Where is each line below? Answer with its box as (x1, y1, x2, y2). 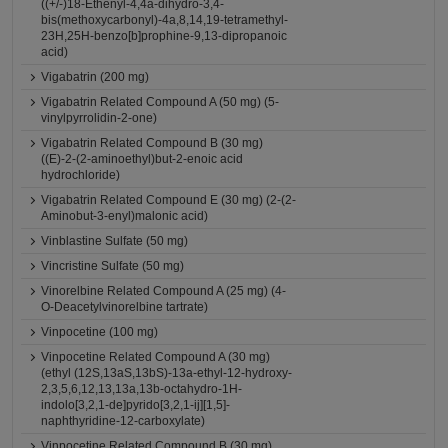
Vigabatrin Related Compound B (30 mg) (41, 136, 264, 150)
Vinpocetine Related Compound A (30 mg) (41, 350, 271, 364)
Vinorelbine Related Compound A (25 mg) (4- (41, 284, 287, 298)
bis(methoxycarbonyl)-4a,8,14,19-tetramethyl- (41, 13, 289, 27)
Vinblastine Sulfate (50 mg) (41, 234, 189, 248)
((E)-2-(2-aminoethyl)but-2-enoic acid (41, 152, 244, 166)
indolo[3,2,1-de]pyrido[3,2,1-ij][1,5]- (41, 398, 231, 412)
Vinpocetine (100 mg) (41, 325, 159, 339)
